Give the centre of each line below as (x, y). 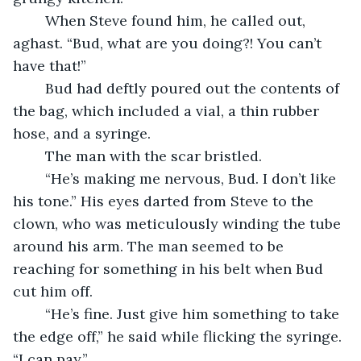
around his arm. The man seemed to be (150, 246)
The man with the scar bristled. (154, 156)
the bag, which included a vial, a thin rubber (168, 110)
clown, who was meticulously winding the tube (179, 223)
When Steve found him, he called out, (37, 20)
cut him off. (53, 291)
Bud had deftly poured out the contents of (37, 88)
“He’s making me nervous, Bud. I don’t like (37, 178)
